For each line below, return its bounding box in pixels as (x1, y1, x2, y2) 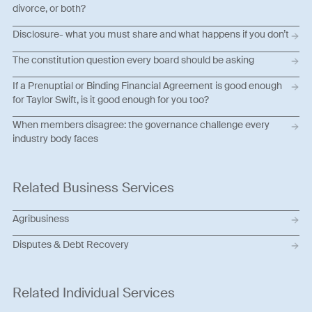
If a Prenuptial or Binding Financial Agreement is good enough (13, 79, 283, 92)
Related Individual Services (13, 283, 175, 302)
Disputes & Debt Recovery (13, 237, 130, 251)
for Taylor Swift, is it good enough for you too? (13, 93, 210, 106)
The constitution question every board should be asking (13, 53, 255, 66)
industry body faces (13, 132, 99, 146)
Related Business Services (13, 178, 175, 196)
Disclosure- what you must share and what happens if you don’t (13, 28, 290, 41)
